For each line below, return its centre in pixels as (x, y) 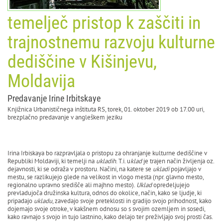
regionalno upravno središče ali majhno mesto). (72, 185)
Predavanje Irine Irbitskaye (54, 99)
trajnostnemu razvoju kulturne (111, 43)
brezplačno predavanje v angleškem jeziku (65, 117)
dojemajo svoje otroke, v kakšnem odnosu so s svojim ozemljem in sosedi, (106, 209)
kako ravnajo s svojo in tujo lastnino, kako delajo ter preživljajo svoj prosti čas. (110, 217)
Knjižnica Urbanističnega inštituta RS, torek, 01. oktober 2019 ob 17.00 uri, (106, 110)
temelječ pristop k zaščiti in (104, 23)
